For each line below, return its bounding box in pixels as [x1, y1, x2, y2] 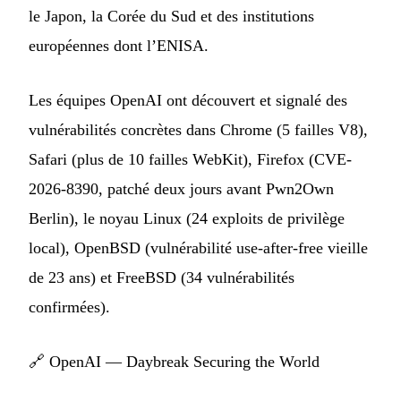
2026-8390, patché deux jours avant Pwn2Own [29, 180, 334, 199]
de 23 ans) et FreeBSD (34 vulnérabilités [29, 269, 294, 287]
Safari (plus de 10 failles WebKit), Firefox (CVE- [29, 150, 352, 169]
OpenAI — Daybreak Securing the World [49, 353, 320, 371]
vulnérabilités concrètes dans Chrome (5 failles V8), [29, 121, 368, 140]
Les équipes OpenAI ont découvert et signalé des [29, 91, 347, 110]
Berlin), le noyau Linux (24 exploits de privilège [29, 209, 345, 228]
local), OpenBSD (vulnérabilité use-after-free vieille [29, 239, 368, 258]
